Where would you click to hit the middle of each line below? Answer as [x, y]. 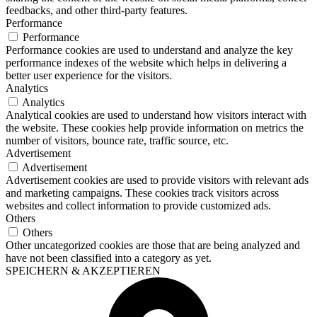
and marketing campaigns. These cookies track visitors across [142, 192]
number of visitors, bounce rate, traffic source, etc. [117, 140]
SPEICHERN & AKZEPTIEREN [83, 270]
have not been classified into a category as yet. [109, 258]
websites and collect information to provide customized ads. [138, 205]
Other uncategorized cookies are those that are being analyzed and [153, 245]
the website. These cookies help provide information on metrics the [155, 127]
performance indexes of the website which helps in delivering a [146, 62]
